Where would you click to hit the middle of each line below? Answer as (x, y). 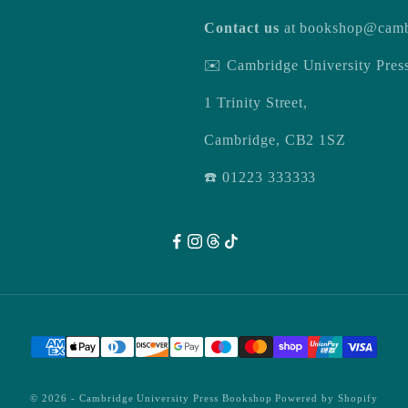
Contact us (242, 28)
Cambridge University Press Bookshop (177, 398)
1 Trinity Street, (256, 103)
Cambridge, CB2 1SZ (275, 140)
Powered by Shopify (326, 398)
